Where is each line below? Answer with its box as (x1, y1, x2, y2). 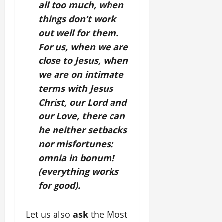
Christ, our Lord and (38, 96, 126, 108)
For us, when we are (38, 41, 128, 53)
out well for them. (38, 27, 118, 39)
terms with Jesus (38, 82, 113, 94)
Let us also (26, 208, 73, 220)
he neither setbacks (38, 124, 127, 136)
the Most (88, 208, 128, 220)
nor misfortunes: (38, 138, 113, 150)
